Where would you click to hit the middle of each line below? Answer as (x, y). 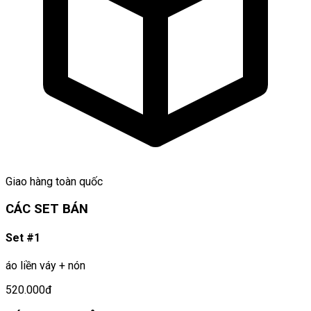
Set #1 (23, 237)
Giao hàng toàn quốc (54, 181)
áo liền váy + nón (45, 266)
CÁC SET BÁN (47, 209)
